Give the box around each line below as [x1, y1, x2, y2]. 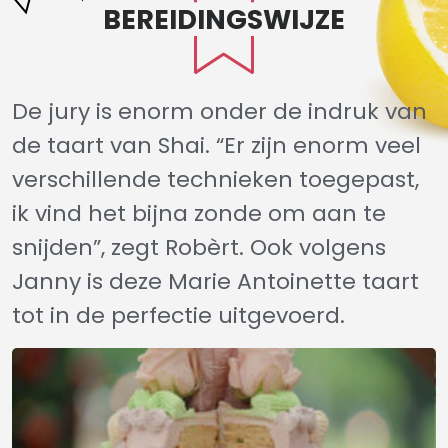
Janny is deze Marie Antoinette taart [12, 266, 419, 297]
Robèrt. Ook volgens [165, 232, 386, 263]
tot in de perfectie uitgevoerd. [12, 300, 345, 331]
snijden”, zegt [12, 232, 165, 263]
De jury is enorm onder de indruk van [12, 96, 427, 127]
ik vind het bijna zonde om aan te [12, 198, 386, 229]
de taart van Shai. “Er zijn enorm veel [12, 130, 421, 161]
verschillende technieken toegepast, [12, 164, 419, 195]
